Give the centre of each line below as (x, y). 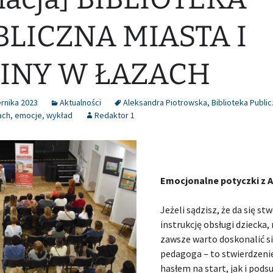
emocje (28, 115)
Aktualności (80, 102)
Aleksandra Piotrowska (165, 102)
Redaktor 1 (115, 115)
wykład (59, 115)
